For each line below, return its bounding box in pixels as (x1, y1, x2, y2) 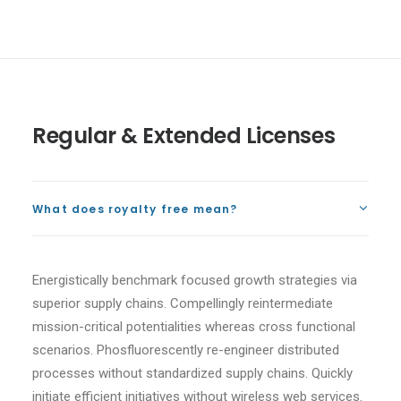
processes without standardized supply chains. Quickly (32, 365, 353, 381)
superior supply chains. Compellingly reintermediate (32, 295, 333, 311)
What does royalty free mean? (32, 201, 238, 217)
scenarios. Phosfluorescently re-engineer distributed (32, 342, 339, 358)
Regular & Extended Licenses (32, 121, 336, 150)
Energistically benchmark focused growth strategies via (32, 272, 357, 288)
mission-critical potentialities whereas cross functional (32, 319, 355, 335)
